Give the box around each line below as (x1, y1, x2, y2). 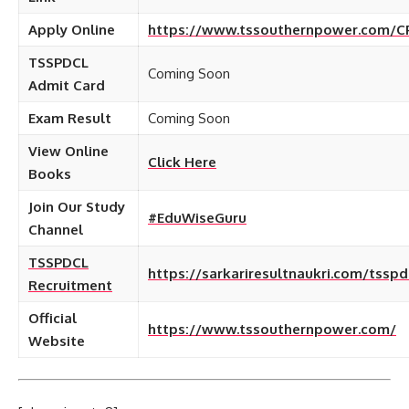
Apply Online (28, 21, 115, 38)
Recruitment (28, 277, 112, 294)
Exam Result (28, 110, 111, 127)
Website (28, 332, 85, 350)
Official (28, 309, 77, 327)
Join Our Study (28, 198, 125, 215)
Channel (28, 221, 83, 238)
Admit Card (28, 77, 105, 94)
